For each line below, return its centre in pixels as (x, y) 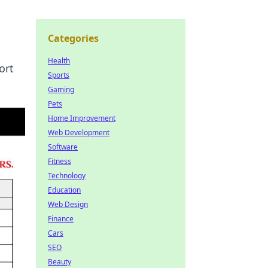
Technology (67, 176)
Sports (59, 75)
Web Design (68, 204)
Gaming (61, 89)
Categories (73, 38)
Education (64, 190)
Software (63, 147)
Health (59, 61)
